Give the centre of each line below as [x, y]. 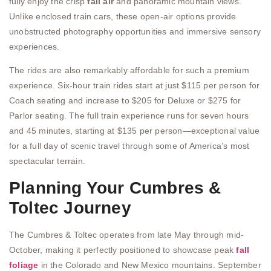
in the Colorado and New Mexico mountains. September [150, 265]
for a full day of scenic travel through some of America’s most [129, 146]
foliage [24, 265]
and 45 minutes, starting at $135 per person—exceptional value [135, 131]
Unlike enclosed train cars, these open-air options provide [123, 16]
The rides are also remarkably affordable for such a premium [129, 70]
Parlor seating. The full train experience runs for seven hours [129, 116]
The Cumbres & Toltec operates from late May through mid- [127, 234]
